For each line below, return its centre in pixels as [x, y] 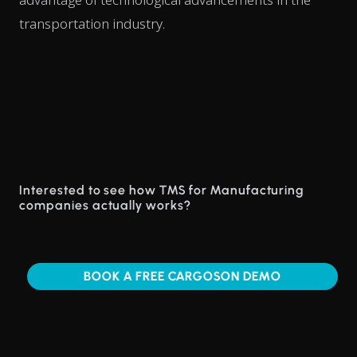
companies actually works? [106, 205]
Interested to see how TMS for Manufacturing [162, 190]
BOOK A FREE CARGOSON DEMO [182, 276]
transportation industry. [92, 23]
